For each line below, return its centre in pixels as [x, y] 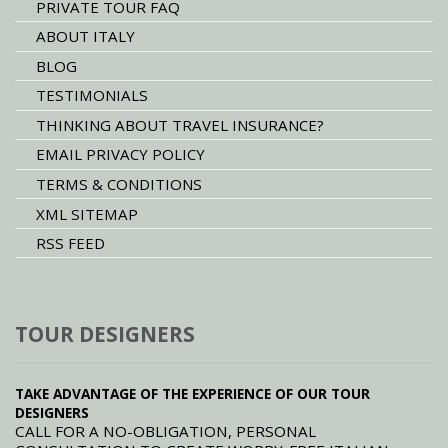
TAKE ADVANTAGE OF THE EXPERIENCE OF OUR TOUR [192, 394]
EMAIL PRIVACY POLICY [120, 154]
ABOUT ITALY [85, 36]
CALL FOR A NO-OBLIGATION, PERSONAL [165, 431]
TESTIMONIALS [91, 95]
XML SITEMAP [86, 213]
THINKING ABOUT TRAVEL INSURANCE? [179, 124]
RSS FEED [70, 243]
